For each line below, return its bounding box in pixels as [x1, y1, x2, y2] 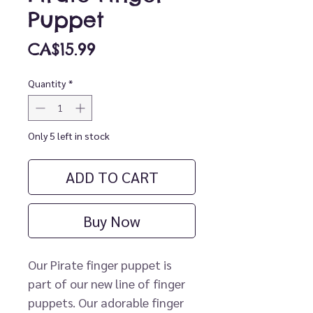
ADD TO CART [65, 167, 159, 187]
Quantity [28, 77, 66, 90]
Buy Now [83, 211, 140, 231]
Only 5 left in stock [28, 129, 110, 143]
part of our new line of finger [28, 275, 185, 292]
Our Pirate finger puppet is [28, 256, 172, 273]
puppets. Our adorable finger [28, 294, 184, 311]
